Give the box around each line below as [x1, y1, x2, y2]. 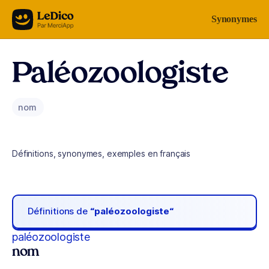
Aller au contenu [14, 11, 77, 22]
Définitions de [28, 205, 91, 217]
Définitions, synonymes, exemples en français [12, 148, 191, 159]
